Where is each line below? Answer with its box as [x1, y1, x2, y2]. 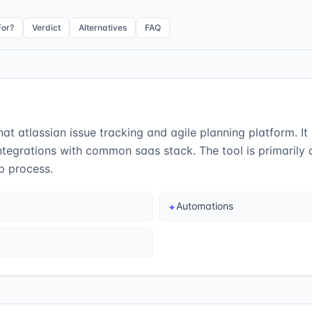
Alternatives [79, 22, 127, 33]
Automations [176, 200, 233, 212]
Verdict [32, 22, 61, 33]
